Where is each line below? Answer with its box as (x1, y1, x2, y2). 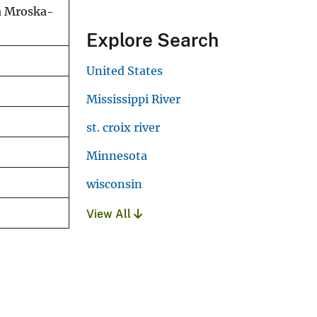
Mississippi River (86, 91, 180, 106)
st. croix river (86, 120, 160, 134)
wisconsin (86, 176, 142, 191)
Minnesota (86, 148, 147, 163)
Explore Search (86, 28, 219, 51)
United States (86, 63, 163, 78)
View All (86, 207, 134, 221)
